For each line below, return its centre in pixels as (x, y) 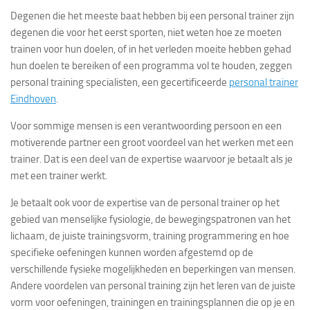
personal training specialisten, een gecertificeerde (120, 83)
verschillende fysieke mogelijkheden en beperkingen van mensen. (153, 270)
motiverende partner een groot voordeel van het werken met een (152, 143)
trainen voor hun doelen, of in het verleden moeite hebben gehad (151, 49)
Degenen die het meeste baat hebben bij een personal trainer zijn (152, 16)
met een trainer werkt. (59, 176)
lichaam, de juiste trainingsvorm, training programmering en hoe (150, 236)
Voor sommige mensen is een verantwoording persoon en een (146, 126)
